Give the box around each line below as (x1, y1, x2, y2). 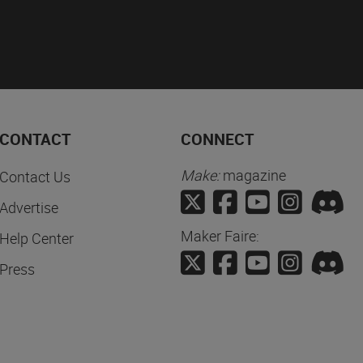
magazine (220, 165, 286, 186)
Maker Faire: (181, 226, 259, 246)
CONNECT (181, 128, 254, 151)
